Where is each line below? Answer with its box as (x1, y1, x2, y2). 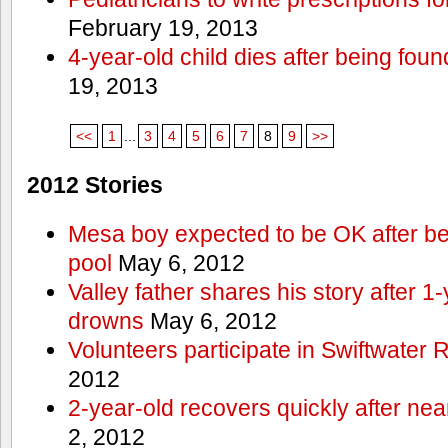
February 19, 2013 (67, 14, 258, 41)
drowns (67, 308, 144, 335)
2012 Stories (27, 171, 163, 198)
